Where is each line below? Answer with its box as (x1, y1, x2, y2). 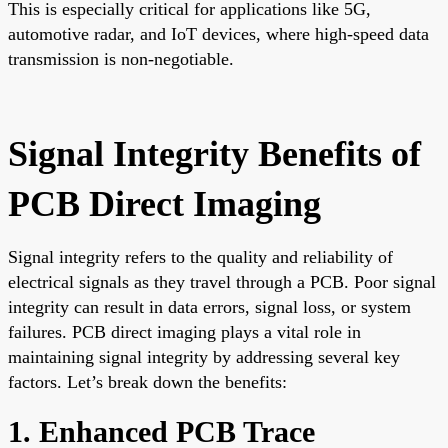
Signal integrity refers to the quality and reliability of (8, 246, 393, 267)
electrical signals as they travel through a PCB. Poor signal (8, 271, 436, 292)
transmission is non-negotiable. (8, 48, 234, 69)
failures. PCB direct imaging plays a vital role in (8, 321, 361, 342)
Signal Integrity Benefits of (8, 133, 421, 174)
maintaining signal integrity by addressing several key (8, 346, 400, 367)
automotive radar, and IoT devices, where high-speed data (8, 23, 429, 44)
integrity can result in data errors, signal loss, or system (8, 296, 411, 317)
